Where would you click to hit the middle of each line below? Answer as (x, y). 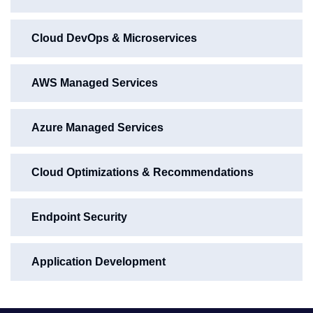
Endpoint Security (79, 217)
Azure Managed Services (97, 128)
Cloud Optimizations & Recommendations (143, 172)
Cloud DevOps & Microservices (114, 38)
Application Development (99, 262)
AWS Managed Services (95, 83)
